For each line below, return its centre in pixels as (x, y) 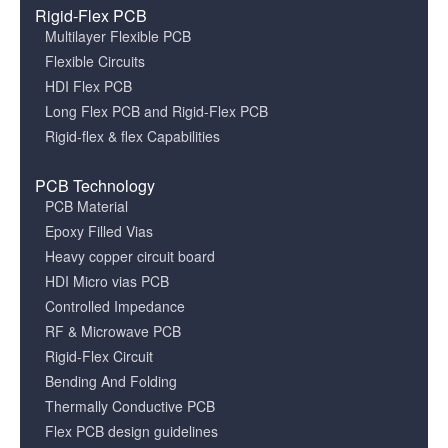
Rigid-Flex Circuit (99, 356)
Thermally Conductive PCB (130, 406)
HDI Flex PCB (88, 86)
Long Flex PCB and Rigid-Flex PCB (156, 111)
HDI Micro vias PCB (107, 281)
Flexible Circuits (95, 61)
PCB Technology (95, 185)
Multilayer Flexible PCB (118, 36)
